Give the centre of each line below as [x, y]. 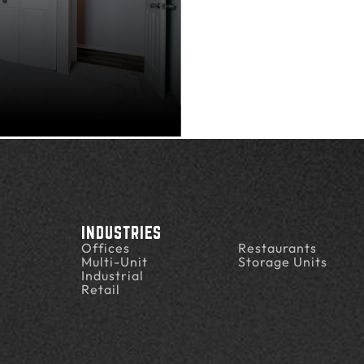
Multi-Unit [114, 261]
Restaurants [278, 247]
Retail [100, 289]
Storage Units [283, 261]
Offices [105, 247]
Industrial [112, 275]
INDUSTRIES [121, 232]
